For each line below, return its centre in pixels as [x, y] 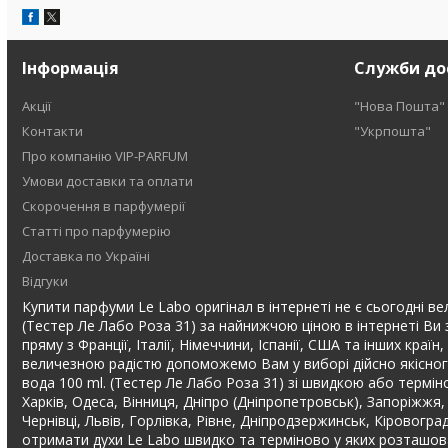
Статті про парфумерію [97, 231]
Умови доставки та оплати [108, 181]
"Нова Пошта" [399, 106]
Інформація [71, 68]
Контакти [53, 131]
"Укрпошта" [392, 131]
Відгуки [45, 281]
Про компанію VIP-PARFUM [105, 156]
